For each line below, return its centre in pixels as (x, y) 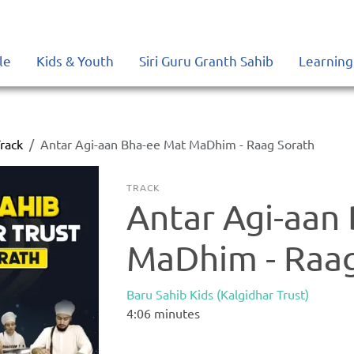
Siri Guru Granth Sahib (206, 60)
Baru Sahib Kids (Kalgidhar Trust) (218, 294)
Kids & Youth (75, 60)
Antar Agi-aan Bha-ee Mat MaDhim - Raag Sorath (178, 144)
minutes (176, 313)
